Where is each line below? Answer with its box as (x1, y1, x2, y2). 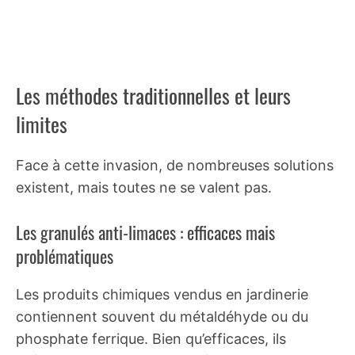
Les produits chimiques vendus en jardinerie (16, 285, 308, 303)
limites (16, 108, 67, 139)
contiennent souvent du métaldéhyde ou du (16, 307, 308, 325)
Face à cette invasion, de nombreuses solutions (16, 156, 334, 174)
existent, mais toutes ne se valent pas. (16, 178, 272, 196)
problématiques (16, 242, 113, 269)
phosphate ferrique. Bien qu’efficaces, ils (16, 330, 286, 347)
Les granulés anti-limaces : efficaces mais (16, 219, 275, 245)
